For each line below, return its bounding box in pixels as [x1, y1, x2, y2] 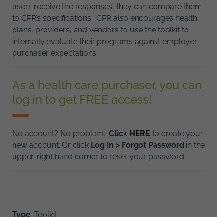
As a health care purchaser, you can [12, 77, 201, 92]
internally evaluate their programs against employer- [12, 36, 200, 46]
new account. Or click [12, 140, 91, 150]
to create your [150, 128, 203, 138]
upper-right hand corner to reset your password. [12, 152, 186, 161]
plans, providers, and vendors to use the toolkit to [12, 25, 189, 34]
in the [184, 140, 205, 150]
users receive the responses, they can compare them [12, 1, 202, 11]
